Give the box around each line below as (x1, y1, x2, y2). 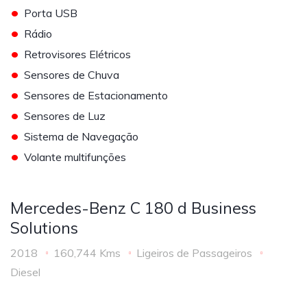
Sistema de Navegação (24, 130, 138, 143)
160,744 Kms (53, 246, 121, 260)
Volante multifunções (24, 150, 126, 164)
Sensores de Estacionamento (24, 88, 168, 102)
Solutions (10, 218, 78, 238)
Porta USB (24, 6, 77, 20)
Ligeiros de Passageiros (136, 246, 252, 260)
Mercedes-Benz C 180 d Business (10, 198, 256, 218)
